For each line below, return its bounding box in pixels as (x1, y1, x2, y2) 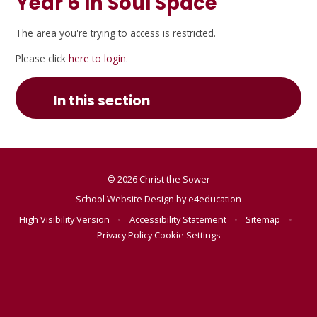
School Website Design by (76, 192, 188, 206)
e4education (188, 192, 241, 206)
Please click (16, 52, 69, 66)
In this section (53, 91, 151, 110)
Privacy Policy (96, 228, 152, 241)
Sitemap (246, 212, 281, 226)
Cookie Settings (154, 228, 221, 241)
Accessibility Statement (129, 212, 226, 226)
